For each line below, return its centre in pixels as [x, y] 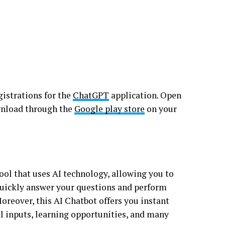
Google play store [109, 109]
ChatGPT [91, 95]
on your [161, 109]
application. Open [145, 95]
